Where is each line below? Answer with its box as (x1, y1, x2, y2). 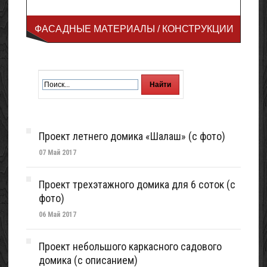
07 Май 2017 (39, 148, 76, 157)
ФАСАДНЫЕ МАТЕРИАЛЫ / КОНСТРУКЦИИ (35, 24, 234, 34)
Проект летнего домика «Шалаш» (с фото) (39, 130, 225, 142)
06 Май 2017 (39, 210, 76, 219)
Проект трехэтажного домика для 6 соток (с (39, 178, 235, 191)
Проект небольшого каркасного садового (39, 240, 222, 253)
